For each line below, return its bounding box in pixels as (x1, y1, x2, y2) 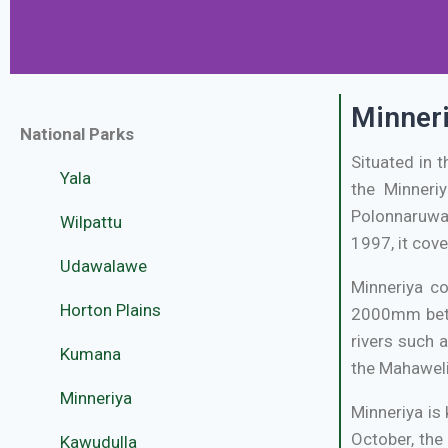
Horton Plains (60, 299, 161, 320)
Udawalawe (60, 255, 147, 276)
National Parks (20, 123, 134, 144)
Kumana (60, 343, 121, 364)
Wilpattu (60, 211, 122, 232)
